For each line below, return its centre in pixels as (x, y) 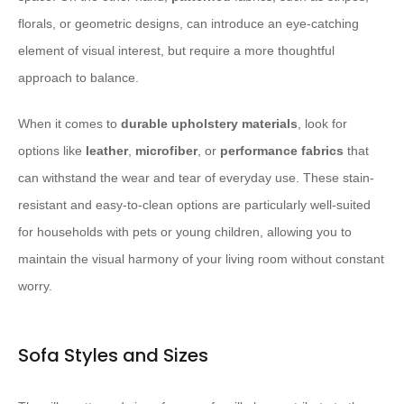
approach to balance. (78, 78)
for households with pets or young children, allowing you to (185, 232)
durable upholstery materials (209, 124)
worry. (35, 286)
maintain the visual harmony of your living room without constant (201, 259)
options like (52, 151)
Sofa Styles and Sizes (113, 356)
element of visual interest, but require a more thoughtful (176, 51)
